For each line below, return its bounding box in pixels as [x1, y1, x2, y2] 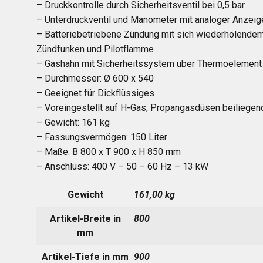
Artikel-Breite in [49, 213, 121, 224]
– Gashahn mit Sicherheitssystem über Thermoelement [36, 58, 262, 69]
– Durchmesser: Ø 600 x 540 [36, 73, 154, 84]
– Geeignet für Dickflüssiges [36, 87, 154, 99]
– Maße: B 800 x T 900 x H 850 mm [36, 146, 181, 157]
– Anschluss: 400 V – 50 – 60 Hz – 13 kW [36, 161, 208, 172]
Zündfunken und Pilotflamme [36, 43, 154, 55]
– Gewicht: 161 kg [36, 117, 110, 128]
